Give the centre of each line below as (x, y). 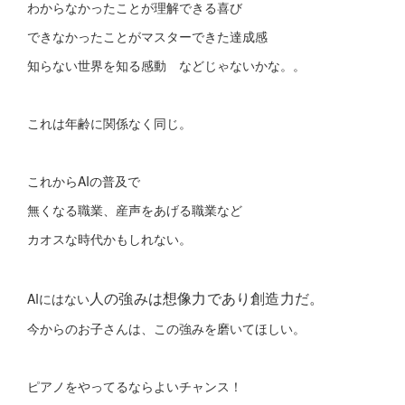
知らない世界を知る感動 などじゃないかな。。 (168, 65)
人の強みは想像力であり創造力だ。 (207, 297)
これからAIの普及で (84, 180)
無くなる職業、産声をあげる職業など (135, 209)
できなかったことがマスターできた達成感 (149, 36)
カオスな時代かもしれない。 (109, 238)
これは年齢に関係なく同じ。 (111, 122)
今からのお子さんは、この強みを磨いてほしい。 (166, 328)
